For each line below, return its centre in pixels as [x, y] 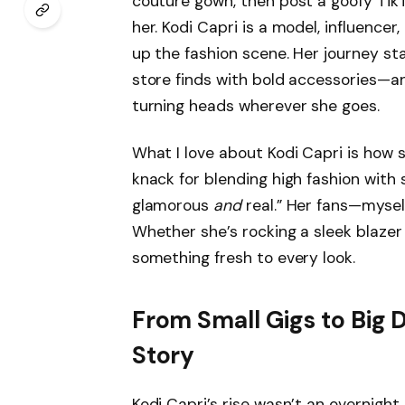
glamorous [173, 205]
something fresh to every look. [244, 257]
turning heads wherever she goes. [255, 105]
